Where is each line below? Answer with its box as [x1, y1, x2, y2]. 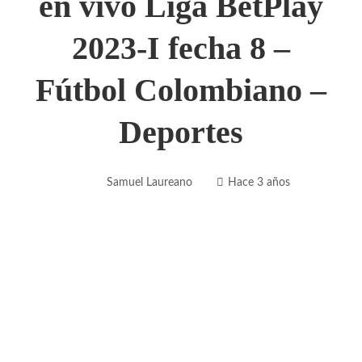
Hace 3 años [227, 175, 290, 188]
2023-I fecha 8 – [72, 29, 290, 66]
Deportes [119, 113, 243, 150]
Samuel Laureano [106, 175, 192, 188]
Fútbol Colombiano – [36, 71, 326, 108]
